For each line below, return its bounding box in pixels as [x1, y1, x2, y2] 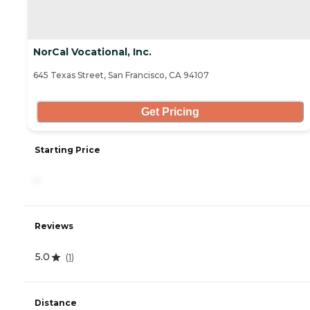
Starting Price [35, 145, 100, 156]
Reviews [35, 221, 73, 232]
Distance [35, 297, 77, 308]
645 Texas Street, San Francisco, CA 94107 [33, 70, 209, 81]
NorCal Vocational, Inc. [33, 46, 152, 59]
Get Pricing [140, 105, 199, 118]
